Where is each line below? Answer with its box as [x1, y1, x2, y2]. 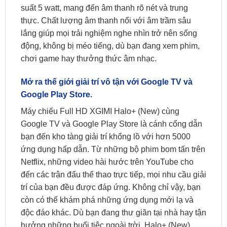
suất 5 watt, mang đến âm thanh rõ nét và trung [21, 4, 188, 13]
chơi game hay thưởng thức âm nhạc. [21, 54, 157, 63]
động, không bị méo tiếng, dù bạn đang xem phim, [21, 42, 200, 51]
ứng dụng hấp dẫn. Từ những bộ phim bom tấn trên [21, 144, 205, 154]
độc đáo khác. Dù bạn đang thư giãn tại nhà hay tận [21, 208, 206, 217]
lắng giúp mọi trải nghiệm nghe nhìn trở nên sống [21, 29, 197, 38]
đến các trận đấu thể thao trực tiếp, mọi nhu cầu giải [21, 170, 206, 179]
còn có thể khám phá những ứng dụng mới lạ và [21, 195, 194, 204]
